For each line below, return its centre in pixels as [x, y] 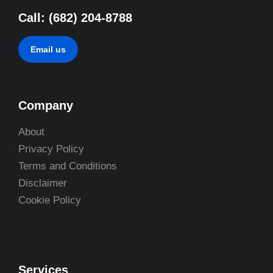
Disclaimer [43, 183]
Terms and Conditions [68, 166]
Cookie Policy [50, 200]
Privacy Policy [51, 149]
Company [46, 105]
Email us [48, 49]
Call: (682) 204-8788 [75, 18]
